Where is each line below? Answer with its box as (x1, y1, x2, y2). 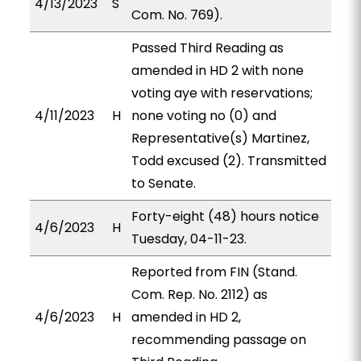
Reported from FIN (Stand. (131, 263, 297, 281)
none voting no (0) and (131, 106, 276, 125)
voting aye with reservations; (131, 84, 313, 102)
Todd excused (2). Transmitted (131, 151, 326, 170)
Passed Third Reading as (131, 39, 284, 57)
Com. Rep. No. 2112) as (131, 285, 268, 304)
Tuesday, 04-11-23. (131, 230, 247, 248)
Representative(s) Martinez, (131, 129, 309, 147)
